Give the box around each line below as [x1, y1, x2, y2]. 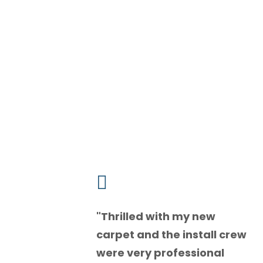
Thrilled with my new [101, 209, 216, 224]
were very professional [96, 245, 225, 261]
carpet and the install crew [96, 227, 247, 242]
